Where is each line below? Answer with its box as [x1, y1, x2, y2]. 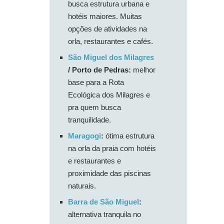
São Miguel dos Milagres [68, 53, 154, 62]
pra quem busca [68, 103, 121, 112]
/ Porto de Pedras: [68, 65, 131, 74]
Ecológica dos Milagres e [68, 90, 150, 99]
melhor [131, 65, 155, 74]
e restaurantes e [68, 156, 121, 165]
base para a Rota [68, 78, 124, 87]
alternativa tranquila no [68, 210, 141, 219]
